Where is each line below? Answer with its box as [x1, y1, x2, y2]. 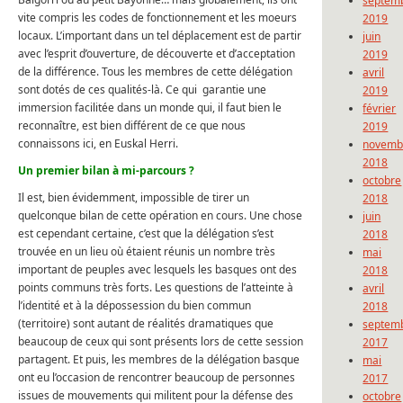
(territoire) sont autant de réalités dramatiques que [18, 316, 273, 332]
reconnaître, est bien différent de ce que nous [18, 118, 246, 134]
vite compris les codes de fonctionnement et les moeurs [18, 10, 297, 26]
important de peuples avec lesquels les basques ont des [18, 262, 297, 278]
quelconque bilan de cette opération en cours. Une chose [18, 208, 302, 224]
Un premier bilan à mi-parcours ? [18, 163, 194, 179]
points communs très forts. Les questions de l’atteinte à [18, 280, 293, 296]
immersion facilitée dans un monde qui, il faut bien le [18, 100, 282, 116]
